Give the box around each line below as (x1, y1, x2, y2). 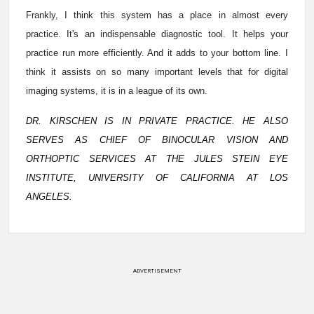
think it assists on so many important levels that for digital (26, 67, 288, 78)
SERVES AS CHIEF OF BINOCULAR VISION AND (26, 135, 288, 146)
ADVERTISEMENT (132, 268, 182, 275)
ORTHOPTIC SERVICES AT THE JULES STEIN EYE (26, 153, 288, 165)
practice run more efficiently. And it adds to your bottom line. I (26, 48, 288, 59)
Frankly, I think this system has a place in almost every (26, 10, 288, 21)
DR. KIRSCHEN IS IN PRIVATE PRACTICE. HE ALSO (26, 116, 288, 127)
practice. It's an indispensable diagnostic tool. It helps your (26, 29, 288, 40)
